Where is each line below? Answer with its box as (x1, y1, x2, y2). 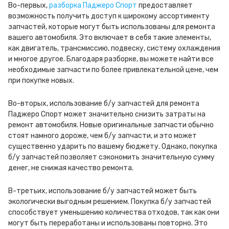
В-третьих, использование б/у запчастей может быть (8, 187, 197, 195)
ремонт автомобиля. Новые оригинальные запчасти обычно (8, 121, 214, 129)
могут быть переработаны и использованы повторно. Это (8, 219, 208, 227)
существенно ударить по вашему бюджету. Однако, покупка (8, 142, 217, 151)
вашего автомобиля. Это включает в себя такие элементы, (8, 33, 211, 42)
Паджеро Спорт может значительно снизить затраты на (8, 110, 205, 119)
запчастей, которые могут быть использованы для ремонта (8, 22, 215, 31)
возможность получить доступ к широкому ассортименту (8, 12, 210, 20)
